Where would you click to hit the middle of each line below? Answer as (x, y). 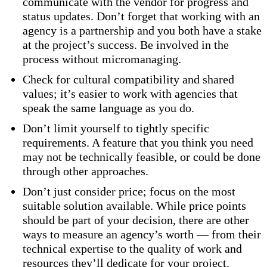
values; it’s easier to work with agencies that (130, 94)
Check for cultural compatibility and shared (128, 80)
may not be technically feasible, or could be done (142, 157)
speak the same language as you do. (108, 108)
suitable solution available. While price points (134, 206)
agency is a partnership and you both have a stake (142, 31)
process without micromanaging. (102, 59)
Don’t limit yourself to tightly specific (116, 128)
